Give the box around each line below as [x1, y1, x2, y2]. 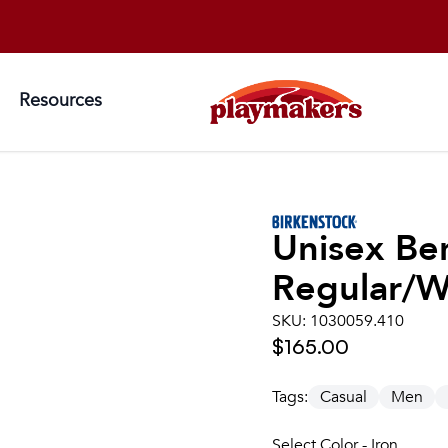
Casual [320, 385, 367, 408]
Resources [19, 87, 102, 113]
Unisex [272, 223, 395, 273]
